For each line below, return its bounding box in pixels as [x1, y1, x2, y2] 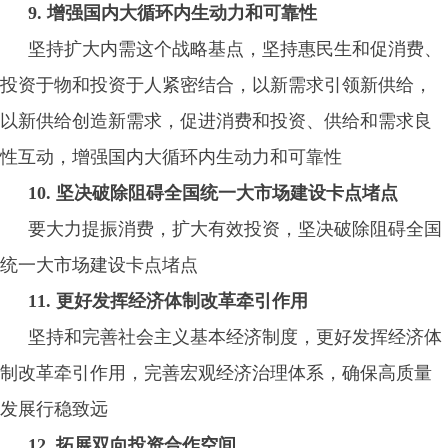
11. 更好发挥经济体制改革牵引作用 [28, 291, 308, 311]
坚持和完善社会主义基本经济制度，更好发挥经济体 [28, 327, 442, 347]
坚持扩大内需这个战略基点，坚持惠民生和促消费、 [28, 39, 442, 59]
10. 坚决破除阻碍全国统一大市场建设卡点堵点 [28, 183, 398, 203]
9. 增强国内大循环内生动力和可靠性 [28, 3, 317, 23]
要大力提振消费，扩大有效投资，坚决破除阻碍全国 [28, 219, 442, 239]
